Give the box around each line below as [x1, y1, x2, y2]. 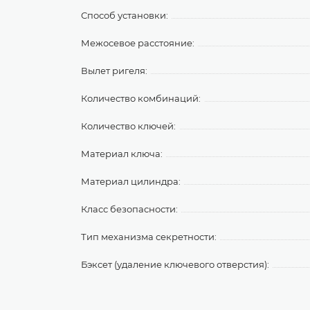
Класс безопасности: [81, 203, 178, 215]
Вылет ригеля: [81, 65, 147, 76]
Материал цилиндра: [81, 176, 181, 187]
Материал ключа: [81, 148, 163, 159]
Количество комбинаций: [81, 93, 201, 104]
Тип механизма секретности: [81, 231, 217, 242]
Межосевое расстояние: [81, 37, 194, 48]
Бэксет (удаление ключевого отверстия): [81, 259, 269, 270]
